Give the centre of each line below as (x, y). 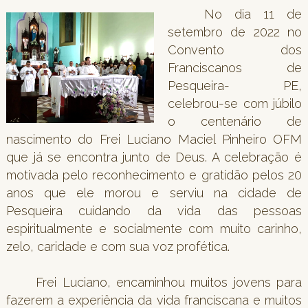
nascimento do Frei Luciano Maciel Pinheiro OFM (154, 139)
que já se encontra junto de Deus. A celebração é (154, 157)
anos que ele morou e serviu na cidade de (154, 192)
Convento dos (235, 49)
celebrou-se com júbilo (235, 103)
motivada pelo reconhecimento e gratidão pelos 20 (154, 175)
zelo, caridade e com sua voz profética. (118, 246)
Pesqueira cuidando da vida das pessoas (154, 210)
